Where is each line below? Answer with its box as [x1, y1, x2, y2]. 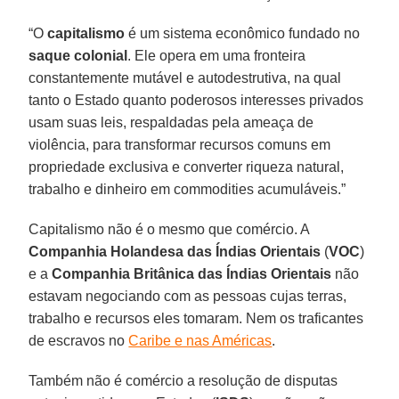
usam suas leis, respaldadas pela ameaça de [28, 114, 314, 130]
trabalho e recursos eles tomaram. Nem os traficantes [28, 310, 364, 326]
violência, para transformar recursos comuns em [28, 136, 331, 152]
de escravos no [28, 332, 129, 348]
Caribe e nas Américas [128, 332, 273, 348]
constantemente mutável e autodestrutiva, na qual [28, 69, 342, 85]
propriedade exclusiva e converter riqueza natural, [28, 159, 345, 175]
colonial [74, 47, 128, 63]
